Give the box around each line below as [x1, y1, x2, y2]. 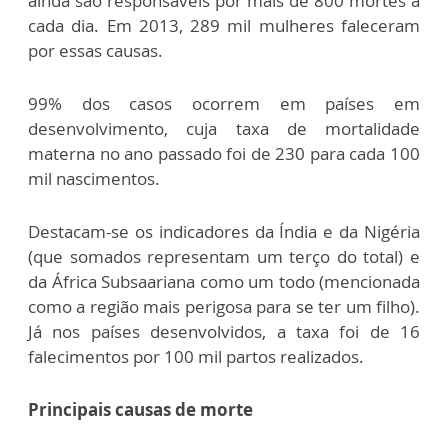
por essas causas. [28, 39, 163, 63]
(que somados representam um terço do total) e [28, 245, 420, 269]
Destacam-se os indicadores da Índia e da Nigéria [28, 220, 420, 244]
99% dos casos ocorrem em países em [28, 92, 420, 116]
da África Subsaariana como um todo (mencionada [28, 270, 420, 294]
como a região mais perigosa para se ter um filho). [28, 295, 420, 319]
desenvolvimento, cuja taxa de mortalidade [28, 117, 420, 141]
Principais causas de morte [28, 398, 253, 422]
